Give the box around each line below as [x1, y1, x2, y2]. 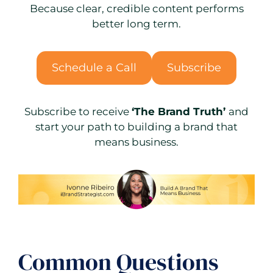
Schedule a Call [52, 61, 136, 75]
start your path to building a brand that [35, 121, 238, 133]
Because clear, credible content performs [29, 2, 244, 15]
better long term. [92, 18, 181, 30]
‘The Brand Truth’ [132, 105, 229, 118]
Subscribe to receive [24, 105, 132, 118]
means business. [94, 136, 179, 149]
